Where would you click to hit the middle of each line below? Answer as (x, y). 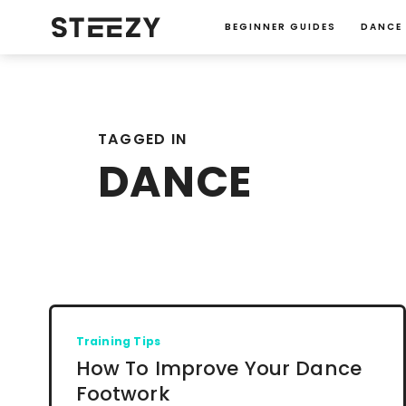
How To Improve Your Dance (218, 368)
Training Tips (118, 341)
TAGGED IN (142, 139)
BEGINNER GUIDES (281, 27)
